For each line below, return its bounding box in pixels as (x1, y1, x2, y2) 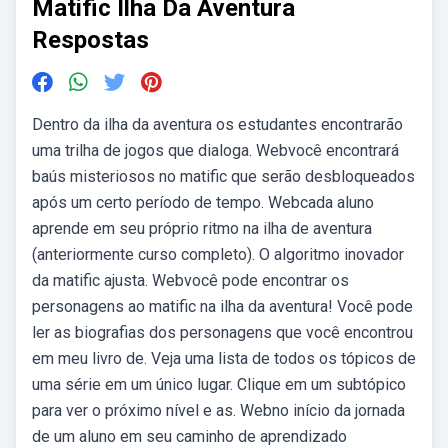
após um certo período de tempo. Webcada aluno (32, 193, 374, 212)
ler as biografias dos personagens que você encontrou (32, 323, 413, 342)
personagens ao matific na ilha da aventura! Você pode (32, 297, 413, 316)
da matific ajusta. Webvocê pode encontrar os (32, 271, 349, 290)
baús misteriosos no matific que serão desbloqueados (32, 167, 415, 186)
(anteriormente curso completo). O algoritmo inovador (32, 245, 404, 264)
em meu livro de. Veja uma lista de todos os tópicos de (32, 349, 416, 368)
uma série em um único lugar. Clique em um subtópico (32, 375, 406, 394)
